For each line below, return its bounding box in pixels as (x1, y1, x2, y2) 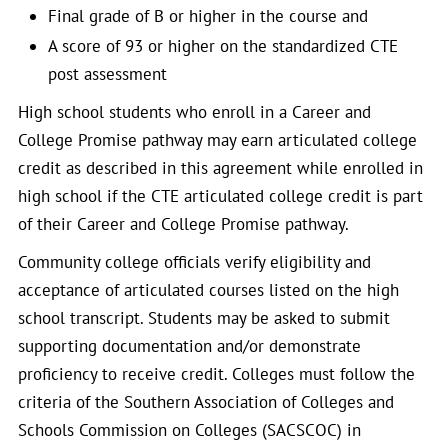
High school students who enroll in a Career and (18, 101, 371, 123)
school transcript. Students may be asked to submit (18, 307, 390, 329)
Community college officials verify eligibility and (18, 251, 371, 273)
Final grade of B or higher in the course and (48, 5, 368, 27)
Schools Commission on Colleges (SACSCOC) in (18, 419, 361, 441)
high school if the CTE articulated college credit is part (18, 185, 423, 207)
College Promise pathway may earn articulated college (18, 129, 417, 151)
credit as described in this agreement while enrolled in (18, 157, 423, 179)
